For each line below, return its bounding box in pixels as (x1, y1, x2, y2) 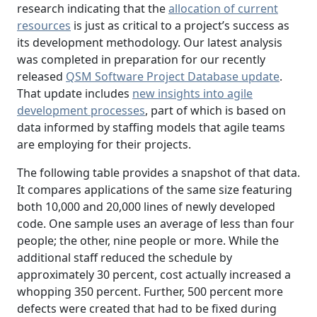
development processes (17, 103, 145, 119)
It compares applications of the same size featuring (17, 182, 292, 198)
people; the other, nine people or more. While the (17, 233, 279, 249)
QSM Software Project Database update (66, 69, 279, 85)
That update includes (17, 86, 132, 102)
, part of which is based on (145, 103, 286, 119)
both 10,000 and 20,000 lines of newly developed (17, 199, 275, 215)
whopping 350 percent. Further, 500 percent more (17, 284, 283, 300)
